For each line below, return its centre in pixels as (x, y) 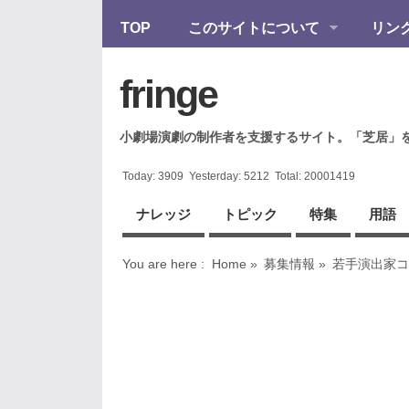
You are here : (164, 264)
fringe (169, 94)
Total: (287, 177)
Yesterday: (214, 177)
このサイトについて (253, 28)
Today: (141, 177)
